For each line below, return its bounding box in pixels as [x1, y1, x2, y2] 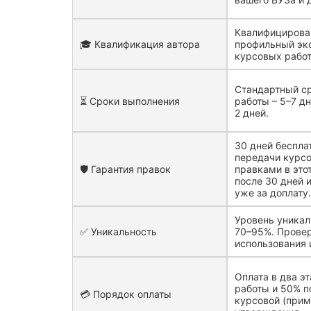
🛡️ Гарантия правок [80, 163, 171, 175]
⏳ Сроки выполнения [80, 94, 180, 107]
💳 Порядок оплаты [80, 288, 171, 300]
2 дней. [235, 106, 269, 119]
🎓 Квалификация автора [80, 38, 200, 50]
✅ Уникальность [80, 226, 157, 237]
